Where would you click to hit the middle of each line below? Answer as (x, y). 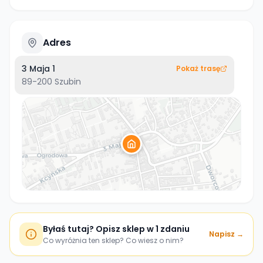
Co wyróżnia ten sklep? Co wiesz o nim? (113, 240)
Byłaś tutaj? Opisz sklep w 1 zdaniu (116, 229)
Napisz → (226, 234)
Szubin (68, 82)
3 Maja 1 (38, 69)
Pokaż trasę (198, 68)
